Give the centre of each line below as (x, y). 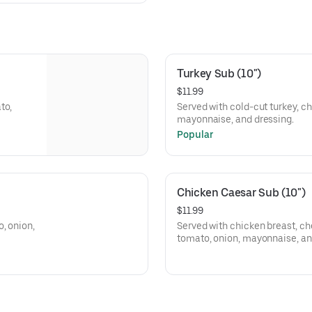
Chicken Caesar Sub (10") (241, 193)
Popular (195, 134)
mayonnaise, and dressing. (235, 119)
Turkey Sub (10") (219, 73)
